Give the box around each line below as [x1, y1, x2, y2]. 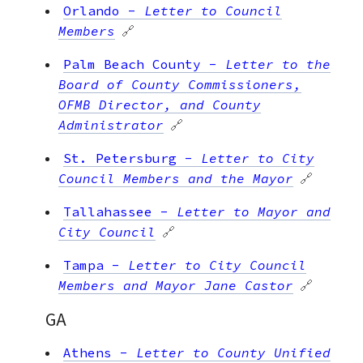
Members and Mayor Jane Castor [58, 276, 293, 293]
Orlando [63, 2, 120, 19]
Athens [63, 344, 112, 361]
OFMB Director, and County [58, 96, 261, 113]
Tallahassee [63, 203, 152, 220]
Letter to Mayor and [177, 203, 331, 220]
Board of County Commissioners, [58, 75, 301, 92]
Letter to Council [144, 2, 282, 19]
